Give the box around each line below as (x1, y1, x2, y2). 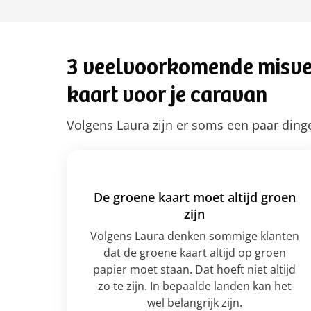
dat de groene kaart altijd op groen (103, 245, 286, 260)
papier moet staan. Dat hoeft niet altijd (93, 262, 296, 277)
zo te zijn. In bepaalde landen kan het (97, 278, 292, 294)
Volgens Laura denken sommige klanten (90, 228, 299, 244)
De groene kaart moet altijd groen (93, 189, 296, 205)
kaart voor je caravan (67, 86, 267, 108)
